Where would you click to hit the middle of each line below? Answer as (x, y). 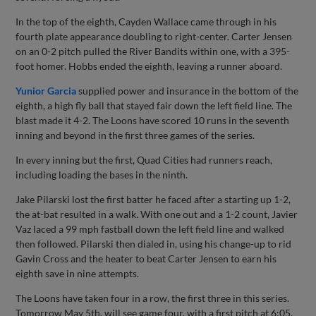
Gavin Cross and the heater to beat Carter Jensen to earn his (146, 258)
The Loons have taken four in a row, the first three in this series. (153, 298)
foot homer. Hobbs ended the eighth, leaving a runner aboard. (149, 66)
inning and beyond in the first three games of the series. (135, 135)
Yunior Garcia (46, 90)
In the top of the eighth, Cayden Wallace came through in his (146, 21)
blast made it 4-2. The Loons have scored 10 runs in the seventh (153, 120)
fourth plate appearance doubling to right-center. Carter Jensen (154, 36)
